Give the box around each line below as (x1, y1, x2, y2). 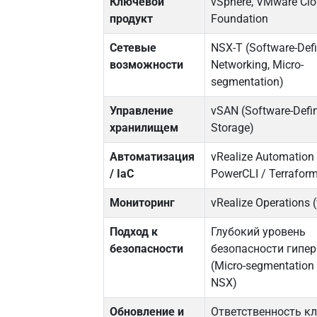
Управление (110, 104, 174, 118)
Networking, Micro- (211, 58, 304, 72)
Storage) (211, 121, 255, 135)
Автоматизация (110, 150, 195, 164)
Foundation (211, 12, 269, 26)
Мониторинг (110, 196, 175, 210)
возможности (110, 58, 184, 72)
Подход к (110, 225, 158, 239)
